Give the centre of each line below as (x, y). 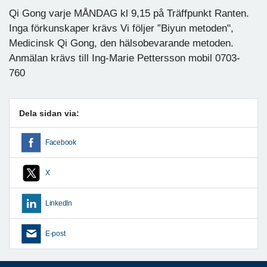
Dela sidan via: (49, 113)
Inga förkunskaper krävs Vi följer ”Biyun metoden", (121, 28)
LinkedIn (59, 203)
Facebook (61, 142)
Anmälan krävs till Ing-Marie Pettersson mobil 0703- (125, 58)
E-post (55, 233)
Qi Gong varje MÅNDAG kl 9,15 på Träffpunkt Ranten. (129, 13)
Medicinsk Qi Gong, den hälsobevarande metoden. (121, 43)
